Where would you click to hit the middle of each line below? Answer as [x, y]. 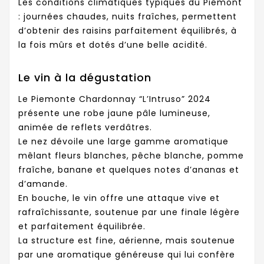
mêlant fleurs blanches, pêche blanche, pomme [131, 155]
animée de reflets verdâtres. [85, 127]
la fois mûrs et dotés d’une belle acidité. [113, 44]
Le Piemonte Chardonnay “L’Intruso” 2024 [115, 99]
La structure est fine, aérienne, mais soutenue [127, 240]
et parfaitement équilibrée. [82, 226]
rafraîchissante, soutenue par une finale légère [129, 212]
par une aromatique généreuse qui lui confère [127, 254]
